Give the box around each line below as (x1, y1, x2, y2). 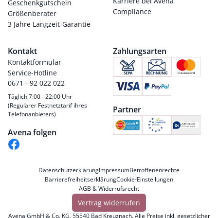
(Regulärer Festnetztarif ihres (8, 101, 87, 109)
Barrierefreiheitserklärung (45, 175, 116, 183)
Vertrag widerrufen (78, 198, 140, 207)
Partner (113, 104, 141, 115)
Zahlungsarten (113, 46, 166, 56)
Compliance (113, 7, 151, 16)
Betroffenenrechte (129, 166, 180, 174)
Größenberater (8, 9, 56, 18)
